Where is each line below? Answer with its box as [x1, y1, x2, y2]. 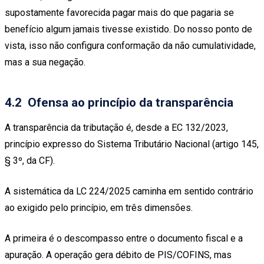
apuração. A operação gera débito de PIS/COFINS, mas [5, 249, 232, 260]
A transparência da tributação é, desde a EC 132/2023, [5, 121, 228, 133]
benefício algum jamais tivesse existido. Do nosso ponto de [5, 24, 252, 35]
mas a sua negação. [5, 57, 85, 68]
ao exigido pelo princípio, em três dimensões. [5, 202, 193, 213]
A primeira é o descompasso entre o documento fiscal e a [5, 232, 243, 244]
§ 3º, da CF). [5, 154, 57, 166]
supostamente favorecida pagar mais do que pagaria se [5, 7, 234, 19]
